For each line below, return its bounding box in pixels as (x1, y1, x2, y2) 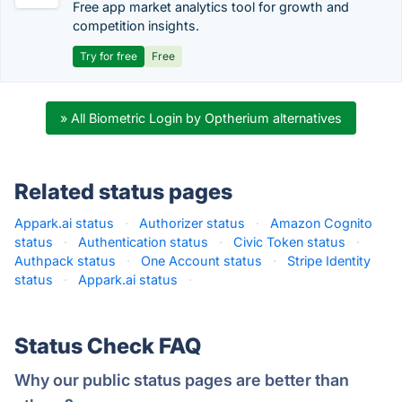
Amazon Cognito (270, 215, 372, 231)
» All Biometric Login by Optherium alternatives (60, 110, 342, 126)
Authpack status (14, 253, 116, 268)
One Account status (141, 253, 262, 268)
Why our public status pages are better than (14, 371, 349, 389)
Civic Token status (233, 234, 345, 249)
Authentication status (78, 234, 208, 249)
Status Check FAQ (14, 333, 201, 359)
